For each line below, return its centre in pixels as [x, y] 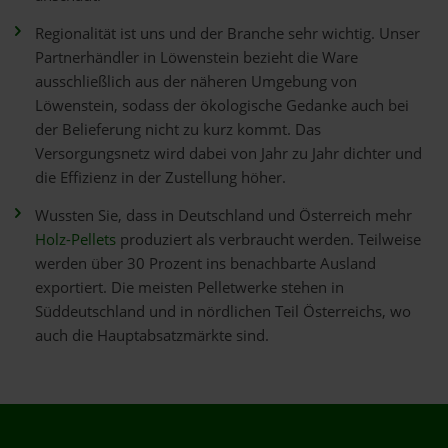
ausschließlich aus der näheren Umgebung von [196, 81]
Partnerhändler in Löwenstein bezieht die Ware [196, 57]
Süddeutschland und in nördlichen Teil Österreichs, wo [223, 311]
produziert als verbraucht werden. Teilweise [268, 239]
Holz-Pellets [75, 239]
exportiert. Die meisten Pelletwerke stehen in [189, 287]
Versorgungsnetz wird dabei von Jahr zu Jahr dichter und [228, 153]
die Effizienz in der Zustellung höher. [160, 177]
